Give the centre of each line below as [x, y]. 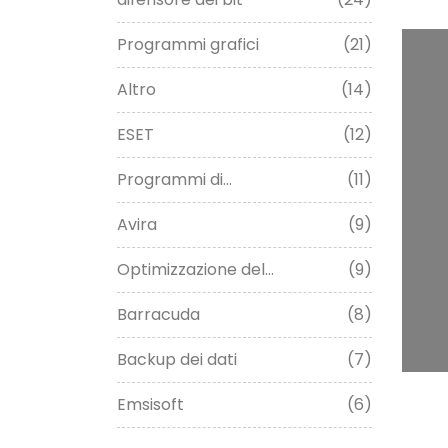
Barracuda [158, 315]
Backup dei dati [177, 360]
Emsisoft [150, 405]
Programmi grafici [188, 45]
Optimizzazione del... [195, 270]
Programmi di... [174, 180]
